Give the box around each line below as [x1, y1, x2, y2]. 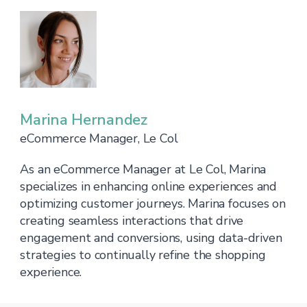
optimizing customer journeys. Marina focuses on [20, 195, 286, 212]
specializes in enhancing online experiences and [20, 178, 278, 195]
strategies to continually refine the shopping [20, 247, 266, 263]
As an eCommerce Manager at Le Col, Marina [20, 161, 267, 177]
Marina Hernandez [20, 110, 147, 130]
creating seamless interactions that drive [20, 212, 244, 229]
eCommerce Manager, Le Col [20, 130, 178, 147]
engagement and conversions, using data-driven [20, 230, 282, 246]
